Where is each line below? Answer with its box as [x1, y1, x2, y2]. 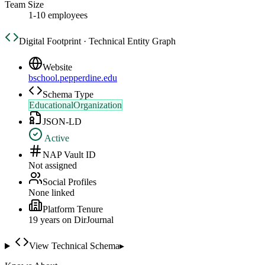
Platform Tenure [43, 204, 103, 215]
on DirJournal [60, 215, 114, 225]
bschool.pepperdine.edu [28, 73, 117, 83]
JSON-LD [43, 117, 82, 127]
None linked [28, 188, 75, 198]
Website [43, 62, 72, 73]
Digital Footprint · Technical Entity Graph [19, 36, 176, 47]
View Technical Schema [28, 241, 119, 251]
